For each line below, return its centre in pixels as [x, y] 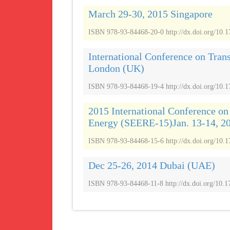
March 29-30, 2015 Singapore [150, 14]
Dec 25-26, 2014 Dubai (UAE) [152, 165]
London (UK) [116, 68]
